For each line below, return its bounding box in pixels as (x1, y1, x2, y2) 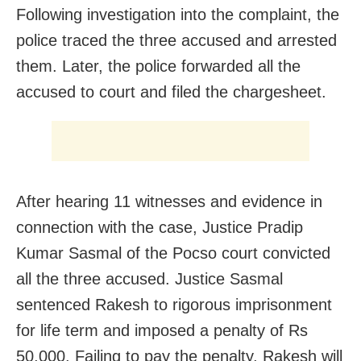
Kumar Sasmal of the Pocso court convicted (16, 243, 330, 262)
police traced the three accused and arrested (16, 31, 337, 49)
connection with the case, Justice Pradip (16, 218, 303, 236)
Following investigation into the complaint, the (16, 5, 339, 23)
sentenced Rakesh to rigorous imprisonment (16, 295, 332, 313)
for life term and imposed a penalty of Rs (16, 321, 308, 339)
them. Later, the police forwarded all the (16, 56, 301, 75)
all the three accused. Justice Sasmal (16, 269, 283, 288)
